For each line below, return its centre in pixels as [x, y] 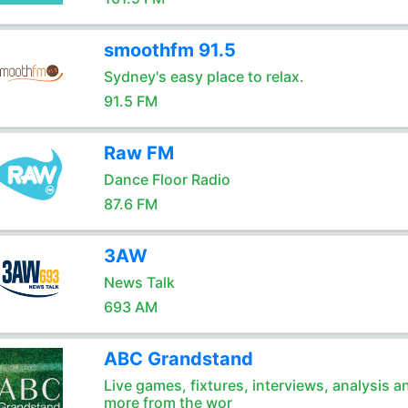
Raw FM [138, 153]
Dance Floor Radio [167, 179]
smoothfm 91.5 [169, 50]
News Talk [139, 282]
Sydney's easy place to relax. [204, 76]
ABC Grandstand [178, 359]
